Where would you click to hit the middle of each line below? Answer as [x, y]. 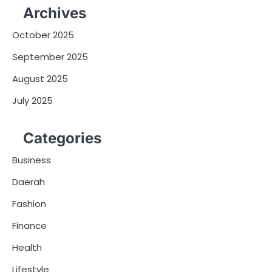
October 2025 [43, 35]
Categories [62, 138]
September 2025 [50, 57]
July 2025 [32, 101]
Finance [29, 225]
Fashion [29, 203]
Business [32, 160]
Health [27, 247]
